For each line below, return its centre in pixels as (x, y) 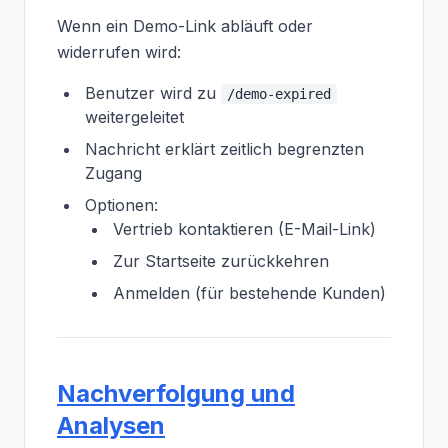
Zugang (113, 173)
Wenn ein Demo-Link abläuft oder (185, 26)
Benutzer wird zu (153, 93)
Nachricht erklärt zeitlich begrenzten (224, 149)
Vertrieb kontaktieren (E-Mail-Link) (244, 229)
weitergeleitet (134, 117)
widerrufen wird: (119, 52)
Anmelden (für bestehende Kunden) (249, 293)
